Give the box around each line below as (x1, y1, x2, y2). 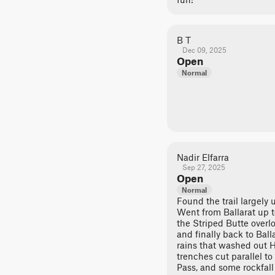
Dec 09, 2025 (182, 45, 227, 54)
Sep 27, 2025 (182, 163, 225, 171)
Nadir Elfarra (177, 152, 229, 163)
